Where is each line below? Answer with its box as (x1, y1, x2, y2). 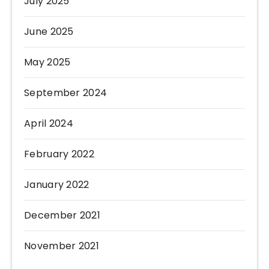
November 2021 (24, 239, 99, 253)
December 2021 (24, 208, 100, 223)
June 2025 (24, 25, 74, 39)
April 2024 (24, 116, 73, 131)
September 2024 (24, 86, 107, 100)
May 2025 (24, 55, 71, 70)
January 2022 (24, 178, 89, 192)
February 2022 (24, 147, 94, 162)
